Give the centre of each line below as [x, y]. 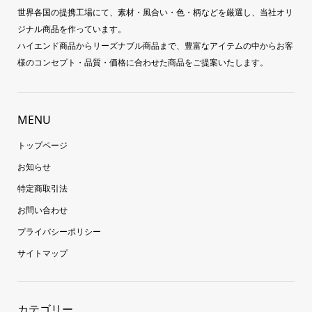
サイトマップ [42, 253]
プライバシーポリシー [59, 231]
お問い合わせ [42, 210]
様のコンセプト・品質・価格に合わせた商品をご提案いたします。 [142, 62]
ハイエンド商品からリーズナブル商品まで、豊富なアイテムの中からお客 [155, 45]
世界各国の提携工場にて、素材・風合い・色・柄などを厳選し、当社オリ [155, 12]
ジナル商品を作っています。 [71, 29]
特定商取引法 [42, 188]
